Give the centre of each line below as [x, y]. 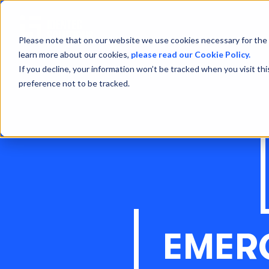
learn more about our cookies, [74, 54]
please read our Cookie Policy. [190, 54]
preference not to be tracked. [74, 83]
